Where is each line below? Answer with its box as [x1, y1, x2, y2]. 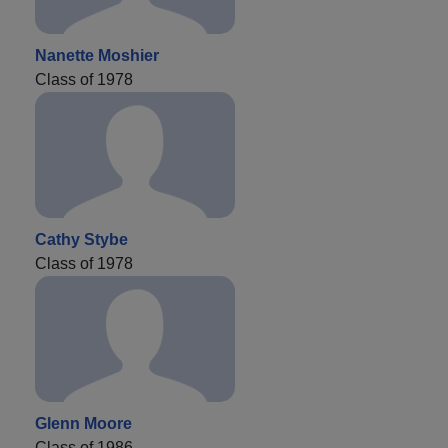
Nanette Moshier [35, 46, 159, 64]
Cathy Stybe [35, 230, 128, 248]
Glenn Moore [35, 414, 132, 432]
